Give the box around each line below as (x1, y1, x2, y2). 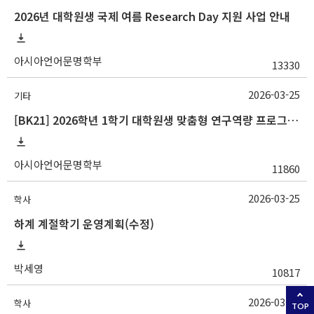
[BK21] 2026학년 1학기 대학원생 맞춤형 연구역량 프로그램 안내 (287, 111, 299, 129)
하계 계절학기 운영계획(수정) (14, 215, 154, 233)
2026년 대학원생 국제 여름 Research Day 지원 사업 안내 (14, 8, 290, 25)
